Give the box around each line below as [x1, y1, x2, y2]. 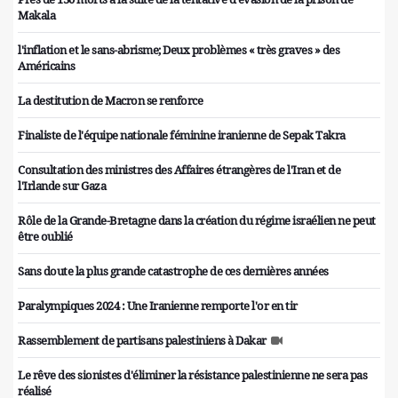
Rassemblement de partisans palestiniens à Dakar [18, 332, 267, 349]
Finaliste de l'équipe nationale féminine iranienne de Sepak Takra [18, 127, 346, 144]
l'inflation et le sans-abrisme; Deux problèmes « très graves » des [18, 42, 339, 59]
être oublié [18, 228, 73, 245]
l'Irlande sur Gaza [18, 178, 106, 195]
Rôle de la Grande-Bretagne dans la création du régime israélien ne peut [18, 212, 376, 229]
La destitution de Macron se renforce [18, 92, 203, 109]
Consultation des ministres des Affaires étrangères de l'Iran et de [18, 162, 340, 179]
